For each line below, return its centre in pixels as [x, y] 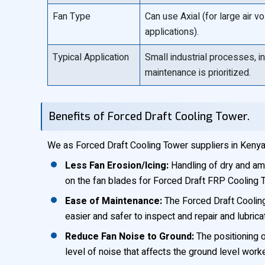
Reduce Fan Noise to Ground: [130, 237]
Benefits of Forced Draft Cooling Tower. [150, 117]
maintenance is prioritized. [198, 73]
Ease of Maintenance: [114, 201]
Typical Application [91, 57]
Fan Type [72, 17]
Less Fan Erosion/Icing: [117, 166]
